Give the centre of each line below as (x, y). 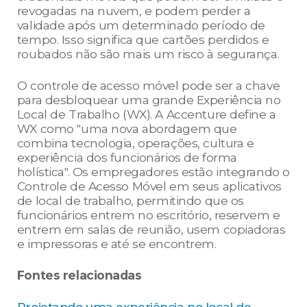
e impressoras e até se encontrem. (116, 244)
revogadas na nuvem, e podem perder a (134, 11)
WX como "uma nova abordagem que (127, 129)
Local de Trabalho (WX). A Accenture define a (146, 114)
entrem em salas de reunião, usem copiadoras (151, 230)
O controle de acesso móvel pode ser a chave (148, 86)
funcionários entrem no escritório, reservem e (148, 215)
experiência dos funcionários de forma (127, 158)
